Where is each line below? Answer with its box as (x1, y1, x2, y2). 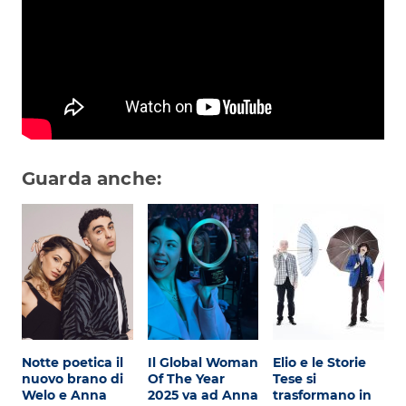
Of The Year (147, 371, 225, 388)
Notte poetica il (22, 354, 123, 372)
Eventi (51, 110, 103, 135)
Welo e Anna (22, 387, 107, 404)
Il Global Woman (147, 354, 258, 372)
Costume (51, 35, 128, 61)
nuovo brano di (22, 371, 123, 388)
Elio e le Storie (273, 354, 367, 372)
